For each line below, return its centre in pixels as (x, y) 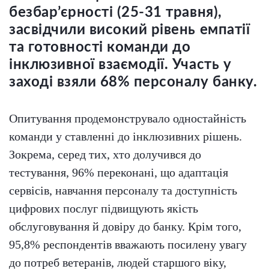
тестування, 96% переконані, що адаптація (119, 173)
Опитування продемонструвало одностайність (128, 119)
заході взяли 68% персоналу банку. (133, 83)
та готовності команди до (100, 48)
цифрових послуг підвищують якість (104, 209)
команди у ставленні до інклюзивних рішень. (125, 137)
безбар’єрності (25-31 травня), (116, 13)
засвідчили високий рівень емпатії (130, 30)
